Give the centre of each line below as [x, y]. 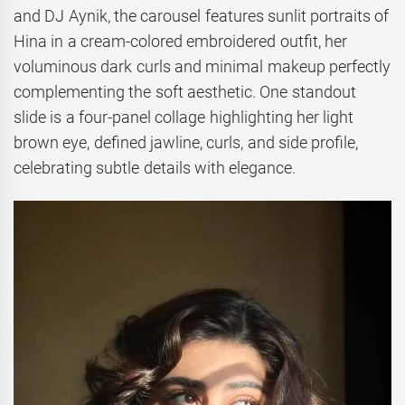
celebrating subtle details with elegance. [155, 167]
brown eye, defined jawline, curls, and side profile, [186, 142]
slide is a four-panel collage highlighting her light [184, 117]
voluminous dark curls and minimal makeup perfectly [202, 66]
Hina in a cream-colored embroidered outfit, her [180, 41]
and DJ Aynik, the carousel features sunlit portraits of [202, 15]
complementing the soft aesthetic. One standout [185, 91]
